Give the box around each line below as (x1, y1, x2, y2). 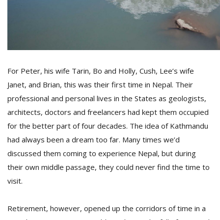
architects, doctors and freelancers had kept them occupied (7, 107, 209, 117)
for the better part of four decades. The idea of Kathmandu (7, 121, 208, 131)
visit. (7, 176, 23, 186)
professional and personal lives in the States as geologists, (7, 93, 206, 103)
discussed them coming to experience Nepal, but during (7, 148, 196, 158)
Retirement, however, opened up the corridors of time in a (7, 203, 206, 213)
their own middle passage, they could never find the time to (7, 162, 210, 172)
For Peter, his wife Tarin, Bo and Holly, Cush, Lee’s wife (7, 66, 194, 76)
